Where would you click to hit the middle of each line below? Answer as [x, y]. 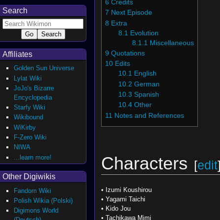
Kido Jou [118, 209]
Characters [144, 164]
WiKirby [25, 127]
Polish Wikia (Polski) [43, 200]
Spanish [147, 94]
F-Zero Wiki [30, 137]
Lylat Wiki [28, 78]
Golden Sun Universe [44, 68]
